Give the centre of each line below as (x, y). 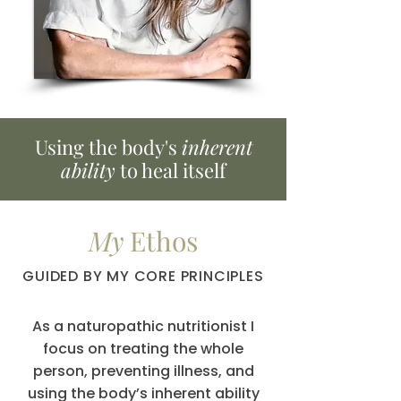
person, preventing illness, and (143, 371)
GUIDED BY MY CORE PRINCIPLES (143, 276)
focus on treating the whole (143, 349)
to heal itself (171, 170)
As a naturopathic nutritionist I (143, 326)
